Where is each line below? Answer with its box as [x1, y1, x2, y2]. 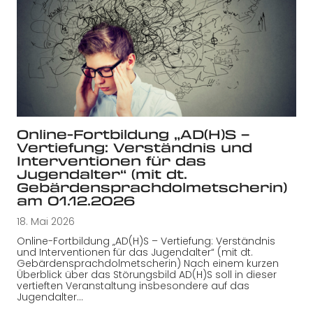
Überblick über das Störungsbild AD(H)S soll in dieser [17, 268, 277, 282]
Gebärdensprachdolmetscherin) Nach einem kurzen [17, 256, 279, 271]
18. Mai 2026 [17, 214, 75, 229]
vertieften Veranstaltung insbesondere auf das [17, 279, 249, 293]
